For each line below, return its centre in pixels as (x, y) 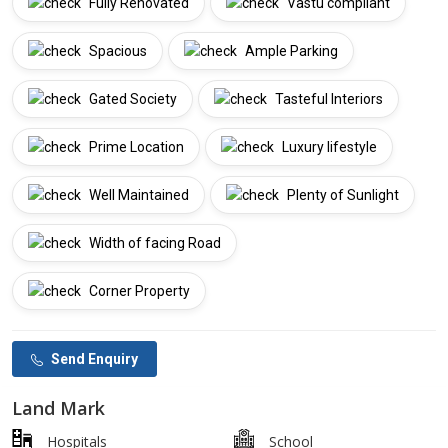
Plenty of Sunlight (341, 195)
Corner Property (138, 291)
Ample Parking (290, 51)
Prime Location (135, 147)
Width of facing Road (153, 243)
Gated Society (131, 99)
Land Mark (58, 407)
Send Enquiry (94, 359)
